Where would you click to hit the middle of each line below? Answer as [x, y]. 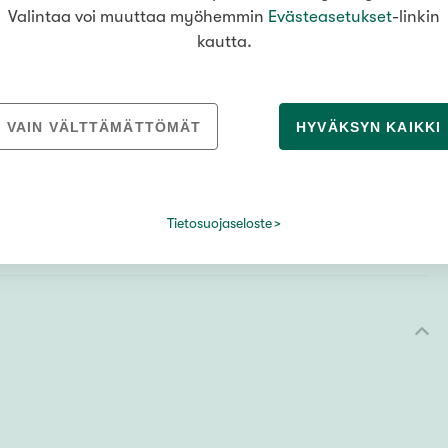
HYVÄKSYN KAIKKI [368, 127]
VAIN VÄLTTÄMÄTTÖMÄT [104, 127]
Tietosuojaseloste [219, 223]
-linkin [416, 16]
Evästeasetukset [330, 16]
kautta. [224, 41]
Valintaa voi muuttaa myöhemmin [138, 16]
